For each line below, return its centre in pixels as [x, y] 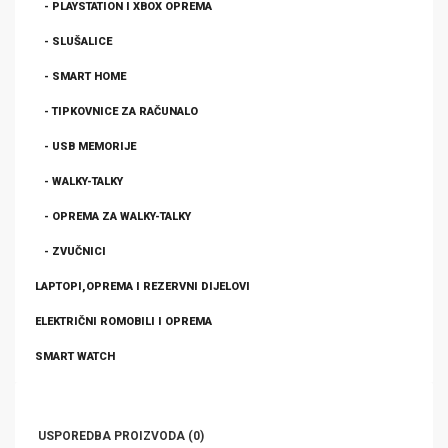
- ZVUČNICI [70, 251]
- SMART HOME [80, 76]
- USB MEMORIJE [85, 146]
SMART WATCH [75, 356]
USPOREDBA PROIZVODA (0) [121, 436]
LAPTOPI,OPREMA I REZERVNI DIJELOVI [142, 286]
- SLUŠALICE [73, 41]
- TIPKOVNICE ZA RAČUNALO [116, 111]
